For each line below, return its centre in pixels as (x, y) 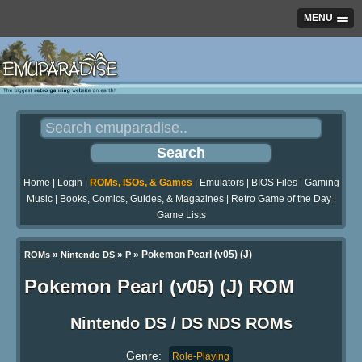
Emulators (221, 183)
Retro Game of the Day (281, 199)
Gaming (322, 183)
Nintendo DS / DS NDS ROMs (181, 324)
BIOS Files (274, 183)
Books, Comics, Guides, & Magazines (141, 199)
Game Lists (181, 215)
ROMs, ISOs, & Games (141, 183)
